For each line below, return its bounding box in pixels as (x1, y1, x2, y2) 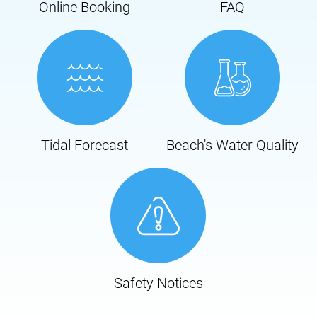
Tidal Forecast (41, 136, 129, 154)
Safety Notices (113, 274, 203, 292)
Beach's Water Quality (166, 136, 299, 154)
